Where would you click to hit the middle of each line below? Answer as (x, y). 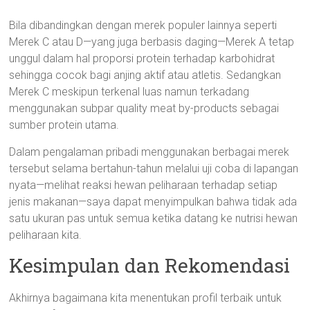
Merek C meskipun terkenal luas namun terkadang (129, 92)
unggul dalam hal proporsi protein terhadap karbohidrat (142, 58)
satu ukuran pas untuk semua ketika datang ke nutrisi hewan (154, 218)
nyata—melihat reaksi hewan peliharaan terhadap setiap (144, 185)
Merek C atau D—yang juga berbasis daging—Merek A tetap (152, 42)
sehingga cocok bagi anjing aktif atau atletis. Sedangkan (145, 75)
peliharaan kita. (46, 235)
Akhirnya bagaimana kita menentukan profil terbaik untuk (146, 298)
